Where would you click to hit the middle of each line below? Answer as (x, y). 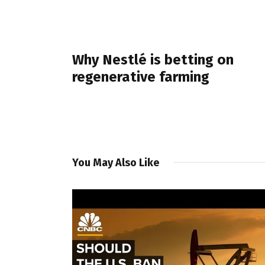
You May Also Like (116, 162)
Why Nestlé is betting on (153, 59)
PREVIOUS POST (113, 39)
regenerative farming (141, 77)
